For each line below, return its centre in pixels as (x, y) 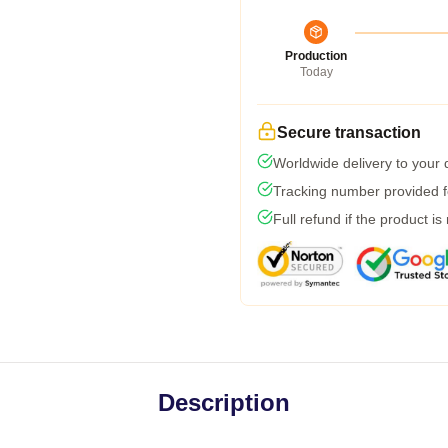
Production (316, 56)
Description (224, 402)
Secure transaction (349, 132)
